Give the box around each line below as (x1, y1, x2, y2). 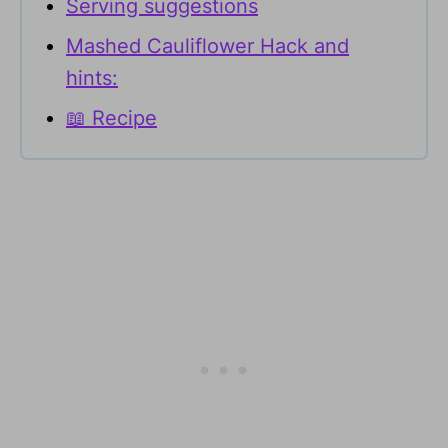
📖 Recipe (66, 105, 157, 130)
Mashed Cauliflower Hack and (66, 33, 349, 58)
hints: (66, 65, 118, 90)
